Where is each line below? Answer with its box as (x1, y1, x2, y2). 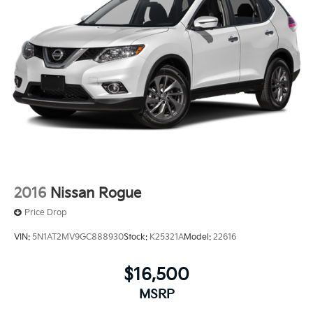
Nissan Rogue (50, 184, 141, 202)
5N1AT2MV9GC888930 (32, 232, 124, 243)
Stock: (124, 232, 150, 243)
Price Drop (24, 207, 67, 218)
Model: (184, 232, 213, 243)
